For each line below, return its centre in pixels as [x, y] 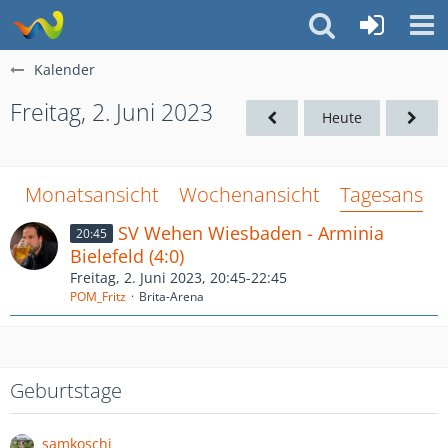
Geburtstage [66, 390]
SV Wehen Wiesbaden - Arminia [251, 233]
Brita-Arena [171, 296]
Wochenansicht [249, 194]
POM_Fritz [98, 296]
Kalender [64, 69]
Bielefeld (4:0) [127, 256]
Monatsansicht [92, 194]
